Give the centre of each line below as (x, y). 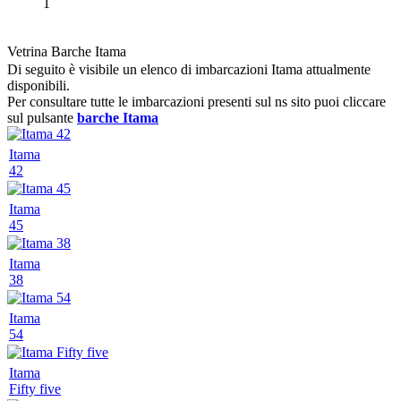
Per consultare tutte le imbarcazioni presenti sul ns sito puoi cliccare (196, 101)
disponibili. (38, 85)
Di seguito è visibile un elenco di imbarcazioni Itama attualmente (189, 69)
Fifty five (35, 388)
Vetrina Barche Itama (67, 51)
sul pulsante (42, 117)
